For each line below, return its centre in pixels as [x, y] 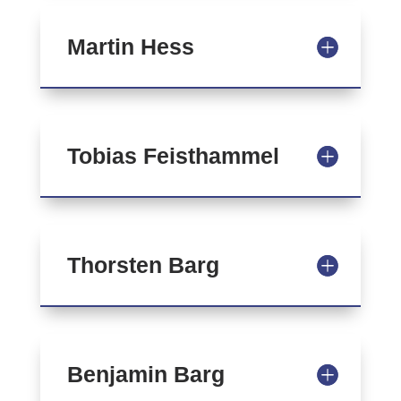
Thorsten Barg [143, 265]
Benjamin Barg [145, 374]
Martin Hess [130, 47]
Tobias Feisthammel [173, 156]
